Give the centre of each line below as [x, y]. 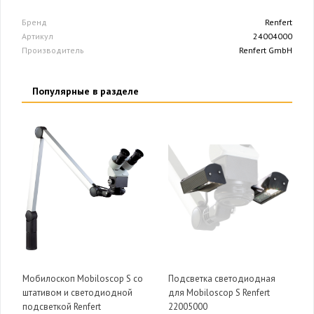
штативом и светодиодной [77, 293]
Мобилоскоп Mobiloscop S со [83, 279]
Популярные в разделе [86, 91]
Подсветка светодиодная [222, 279]
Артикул [37, 36]
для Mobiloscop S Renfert [219, 293]
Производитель [53, 50]
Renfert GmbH [266, 50]
